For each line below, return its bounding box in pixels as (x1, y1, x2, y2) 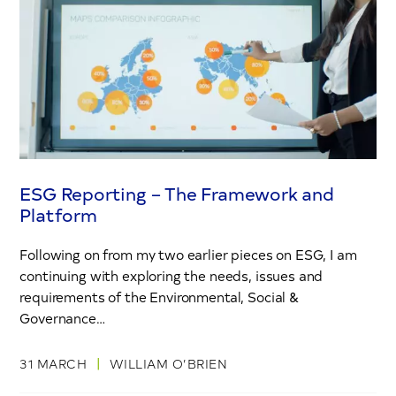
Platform (19, 202, 97, 227)
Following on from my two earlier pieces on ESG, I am (19, 245, 357, 264)
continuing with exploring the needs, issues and (19, 266, 324, 286)
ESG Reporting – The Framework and (19, 180, 334, 206)
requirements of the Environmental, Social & (19, 287, 299, 307)
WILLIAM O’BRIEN (109, 354, 228, 373)
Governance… (19, 308, 105, 328)
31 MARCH (19, 354, 91, 373)
